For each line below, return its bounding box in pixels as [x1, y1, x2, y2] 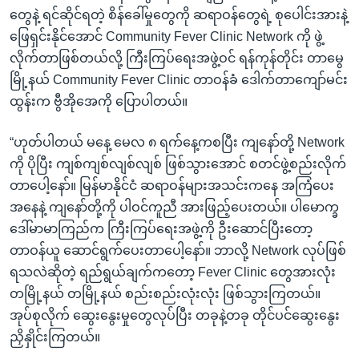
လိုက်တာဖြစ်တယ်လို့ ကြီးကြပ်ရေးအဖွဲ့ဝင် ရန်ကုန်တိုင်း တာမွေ [10, 50, 344, 65]
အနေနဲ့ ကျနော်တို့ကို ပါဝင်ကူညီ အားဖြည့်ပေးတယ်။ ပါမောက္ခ [10, 200, 339, 214]
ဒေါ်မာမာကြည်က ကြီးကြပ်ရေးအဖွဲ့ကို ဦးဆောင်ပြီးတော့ [10, 221, 313, 236]
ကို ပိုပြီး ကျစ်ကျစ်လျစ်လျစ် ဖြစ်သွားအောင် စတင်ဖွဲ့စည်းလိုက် [10, 156, 346, 171]
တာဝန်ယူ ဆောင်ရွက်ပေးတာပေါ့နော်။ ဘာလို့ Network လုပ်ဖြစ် [10, 243, 346, 257]
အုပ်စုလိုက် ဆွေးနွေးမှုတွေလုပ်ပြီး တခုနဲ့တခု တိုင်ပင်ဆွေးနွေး [10, 308, 340, 322]
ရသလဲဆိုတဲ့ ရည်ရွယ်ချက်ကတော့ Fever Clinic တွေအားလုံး [10, 264, 336, 279]
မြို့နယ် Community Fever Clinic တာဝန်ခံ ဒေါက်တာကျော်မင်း [10, 72, 348, 87]
